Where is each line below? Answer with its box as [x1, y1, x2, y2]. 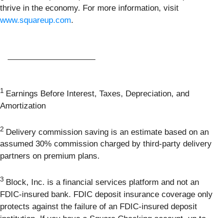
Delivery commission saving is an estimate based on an [6, 127, 209, 137]
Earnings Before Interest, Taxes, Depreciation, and [6, 89, 189, 98]
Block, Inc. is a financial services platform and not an [6, 178, 199, 187]
